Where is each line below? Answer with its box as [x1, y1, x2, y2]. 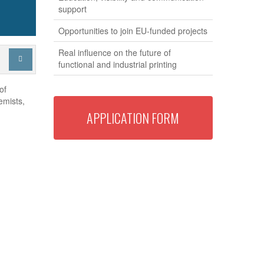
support [58, 3, 87, 15]
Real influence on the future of [58, 47, 171, 58]
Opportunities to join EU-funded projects [58, 25, 207, 37]
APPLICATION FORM [87, 108, 180, 127]
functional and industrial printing [58, 58, 177, 70]
